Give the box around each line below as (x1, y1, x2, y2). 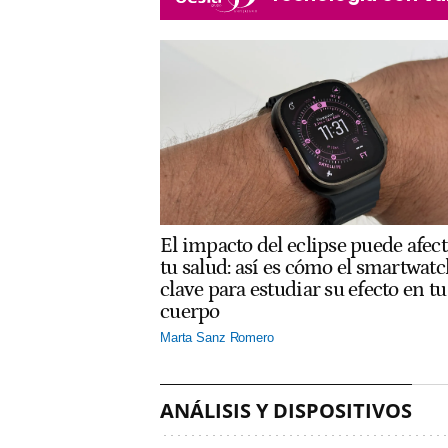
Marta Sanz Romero (160, 329, 274, 345)
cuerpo (160, 299, 220, 324)
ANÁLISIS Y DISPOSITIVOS (160, 396, 412, 424)
